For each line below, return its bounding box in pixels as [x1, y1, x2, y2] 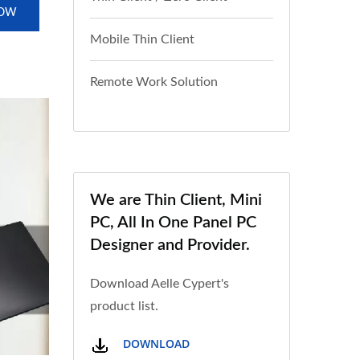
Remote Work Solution [90, 76, 218, 88]
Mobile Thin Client [90, 33, 194, 46]
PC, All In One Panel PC [90, 215, 256, 231]
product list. [90, 300, 158, 313]
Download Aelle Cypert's [90, 277, 229, 290]
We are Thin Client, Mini [90, 192, 262, 208]
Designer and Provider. [90, 237, 250, 253]
